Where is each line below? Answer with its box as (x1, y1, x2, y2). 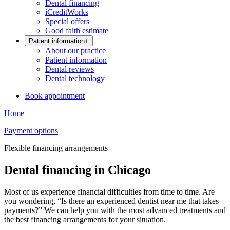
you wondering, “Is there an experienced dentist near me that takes (4, 196, 219, 205)
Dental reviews (45, 65, 94, 73)
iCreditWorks (45, 8, 88, 16)
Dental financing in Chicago (4, 163, 151, 177)
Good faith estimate (45, 26, 108, 35)
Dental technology (45, 74, 105, 83)
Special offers (45, 17, 89, 26)
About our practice (45, 46, 106, 55)
